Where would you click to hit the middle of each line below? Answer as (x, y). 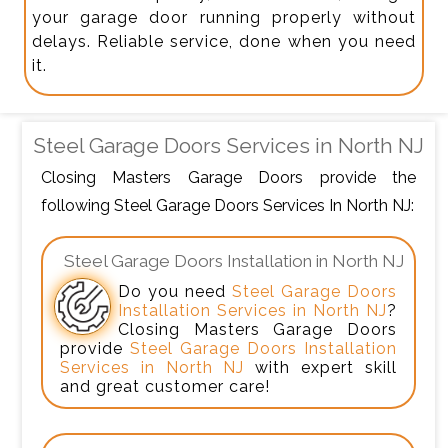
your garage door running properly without (224, 17)
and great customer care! (164, 386)
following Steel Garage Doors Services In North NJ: (228, 205)
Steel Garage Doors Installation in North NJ (233, 261)
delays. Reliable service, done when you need (224, 41)
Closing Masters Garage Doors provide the (228, 177)
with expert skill (321, 367)
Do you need (175, 291)
